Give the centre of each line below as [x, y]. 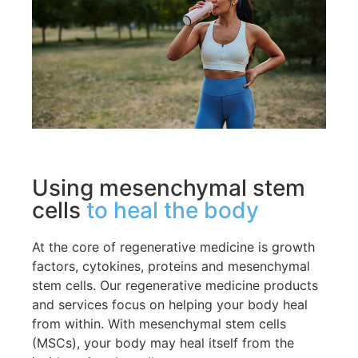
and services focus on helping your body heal [170, 304]
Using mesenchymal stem [169, 187]
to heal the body [173, 210]
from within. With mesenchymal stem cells [159, 323]
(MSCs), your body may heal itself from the [163, 342]
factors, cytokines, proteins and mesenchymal [171, 266]
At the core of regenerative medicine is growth [173, 247]
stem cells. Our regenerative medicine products [175, 285]
